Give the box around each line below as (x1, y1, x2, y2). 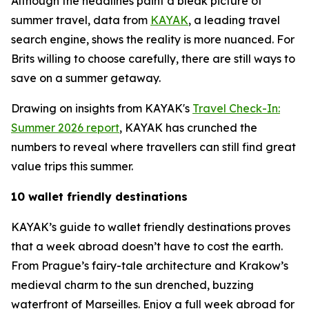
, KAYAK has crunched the (119, 121, 257, 134)
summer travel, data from (11, 13, 150, 27)
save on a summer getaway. (11, 71, 161, 85)
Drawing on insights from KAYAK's (11, 101, 192, 115)
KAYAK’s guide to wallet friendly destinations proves (11, 220, 290, 234)
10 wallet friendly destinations (11, 190, 188, 203)
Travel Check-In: (192, 101, 280, 115)
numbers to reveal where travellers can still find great (11, 140, 296, 154)
